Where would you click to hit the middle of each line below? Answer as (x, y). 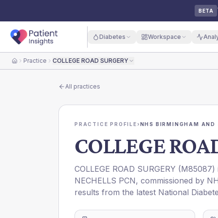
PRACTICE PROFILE (106, 124)
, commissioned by (171, 181)
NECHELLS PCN (105, 181)
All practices (83, 86)
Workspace (164, 36)
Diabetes (112, 36)
